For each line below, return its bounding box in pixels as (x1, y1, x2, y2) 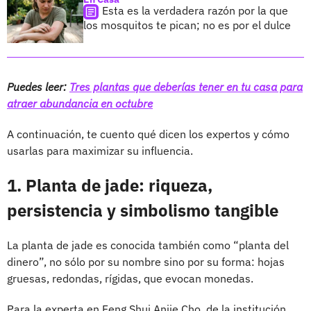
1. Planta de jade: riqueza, (7, 174, 212, 196)
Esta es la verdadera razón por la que (102, 3, 288, 17)
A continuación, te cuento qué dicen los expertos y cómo (7, 126, 289, 141)
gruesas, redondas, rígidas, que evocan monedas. (7, 271, 253, 285)
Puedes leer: (7, 79, 69, 94)
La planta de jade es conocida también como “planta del (7, 237, 289, 252)
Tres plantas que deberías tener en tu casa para (69, 79, 303, 94)
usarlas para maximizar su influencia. (7, 143, 193, 158)
